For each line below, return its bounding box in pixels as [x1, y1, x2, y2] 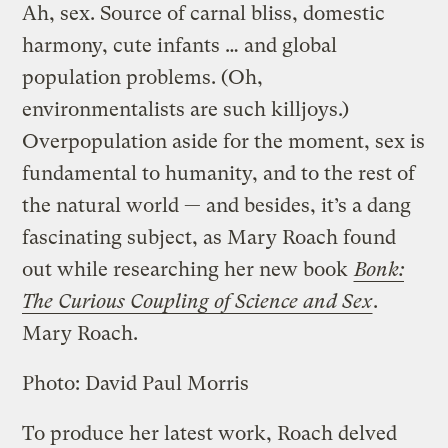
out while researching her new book [22, 257, 354, 281]
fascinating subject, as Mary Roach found [22, 225, 397, 249]
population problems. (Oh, [22, 65, 264, 89]
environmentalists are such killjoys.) [22, 97, 350, 121]
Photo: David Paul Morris [22, 371, 250, 395]
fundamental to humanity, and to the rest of [22, 161, 416, 185]
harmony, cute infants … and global [22, 33, 338, 57]
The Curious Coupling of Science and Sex [22, 289, 373, 313]
